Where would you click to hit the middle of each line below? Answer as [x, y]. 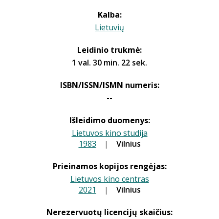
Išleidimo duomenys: [109, 120]
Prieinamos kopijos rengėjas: [109, 166]
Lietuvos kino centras [109, 179]
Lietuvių [109, 27]
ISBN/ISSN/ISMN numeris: [109, 85]
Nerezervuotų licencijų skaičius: [109, 212]
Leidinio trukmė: [109, 50]
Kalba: [109, 15]
